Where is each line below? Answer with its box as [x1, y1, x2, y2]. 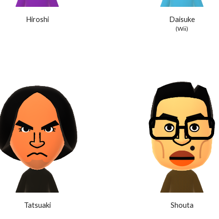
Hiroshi [25, 15, 49, 24]
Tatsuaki [23, 201, 51, 210]
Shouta [170, 201, 194, 210]
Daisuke [169, 15, 195, 24]
